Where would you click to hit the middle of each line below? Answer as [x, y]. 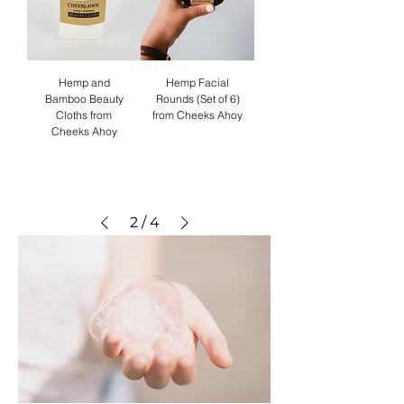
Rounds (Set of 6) [197, 98]
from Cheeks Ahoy [197, 115]
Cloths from [84, 115]
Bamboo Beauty [84, 98]
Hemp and [84, 82]
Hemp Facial [197, 82]
